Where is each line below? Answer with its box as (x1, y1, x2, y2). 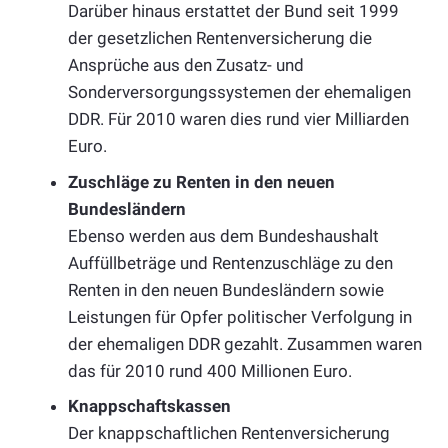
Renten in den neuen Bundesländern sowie (68, 279, 384, 300)
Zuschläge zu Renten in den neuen (68, 171, 335, 192)
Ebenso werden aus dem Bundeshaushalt (68, 225, 379, 246)
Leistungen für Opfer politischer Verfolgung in (68, 306, 412, 327)
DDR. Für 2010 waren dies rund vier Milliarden (68, 109, 409, 130)
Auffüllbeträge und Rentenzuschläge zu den (68, 252, 393, 273)
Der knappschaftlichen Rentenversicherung (68, 423, 390, 444)
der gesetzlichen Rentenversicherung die (68, 28, 372, 49)
